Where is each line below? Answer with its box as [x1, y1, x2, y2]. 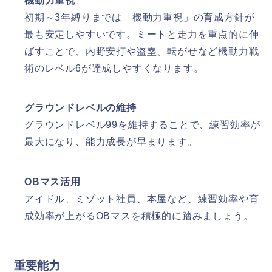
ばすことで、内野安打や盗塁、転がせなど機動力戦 [24, 46, 259, 56]
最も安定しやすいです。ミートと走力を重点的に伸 [24, 29, 259, 39]
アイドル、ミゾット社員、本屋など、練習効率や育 [24, 194, 259, 205]
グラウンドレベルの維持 [24, 103, 137, 114]
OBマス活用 [24, 177, 81, 188]
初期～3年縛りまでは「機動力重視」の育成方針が [24, 12, 255, 22]
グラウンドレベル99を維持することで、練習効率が [24, 120, 261, 131]
